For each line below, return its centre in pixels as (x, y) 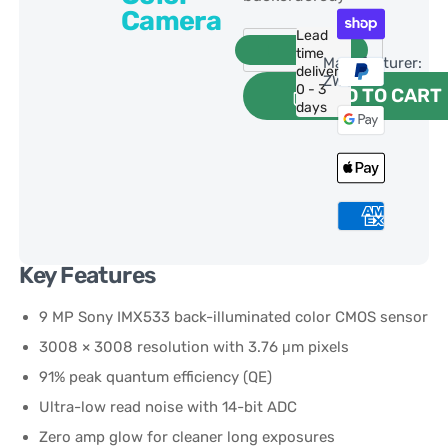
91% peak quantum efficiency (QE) (156, 376)
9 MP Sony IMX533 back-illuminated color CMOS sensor (234, 316)
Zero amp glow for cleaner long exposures (187, 436)
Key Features (87, 275)
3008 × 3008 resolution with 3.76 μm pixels (194, 346)
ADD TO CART (381, 95)
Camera (171, 20)
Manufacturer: (372, 62)
